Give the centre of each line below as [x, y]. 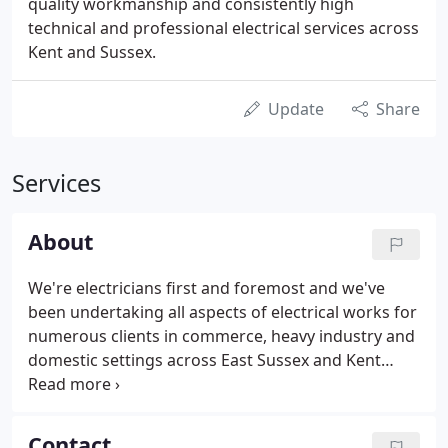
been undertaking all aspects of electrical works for [222, 312]
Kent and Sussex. [92, 52]
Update [296, 109]
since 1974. [69, 384]
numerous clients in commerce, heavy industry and [221, 336]
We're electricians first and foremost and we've [206, 288]
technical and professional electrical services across [223, 28]
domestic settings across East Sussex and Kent [204, 360]
